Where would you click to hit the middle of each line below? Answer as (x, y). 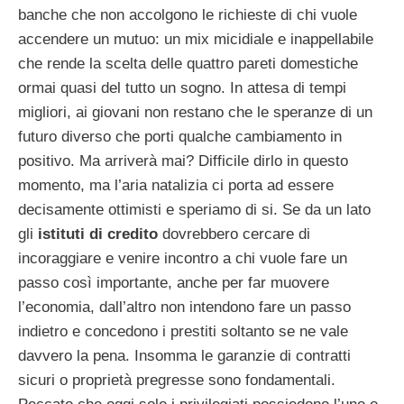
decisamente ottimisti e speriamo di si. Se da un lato (194, 210)
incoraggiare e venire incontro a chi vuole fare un (183, 259)
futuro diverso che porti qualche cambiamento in (180, 137)
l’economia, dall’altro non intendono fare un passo (184, 308)
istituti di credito (98, 234)
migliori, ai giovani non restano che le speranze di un (195, 113)
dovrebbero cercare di (234, 234)
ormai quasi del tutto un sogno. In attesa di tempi (182, 88)
